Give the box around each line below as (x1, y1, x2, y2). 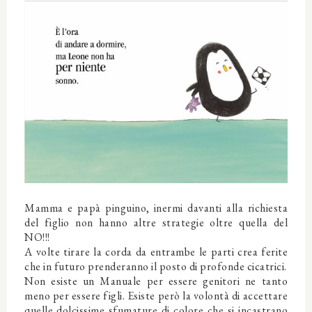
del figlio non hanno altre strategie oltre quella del (24, 214, 288, 230)
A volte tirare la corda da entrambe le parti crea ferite (24, 244, 288, 259)
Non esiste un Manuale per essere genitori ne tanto (24, 273, 288, 288)
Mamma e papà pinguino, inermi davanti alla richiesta (24, 200, 288, 215)
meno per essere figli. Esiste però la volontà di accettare (24, 288, 288, 303)
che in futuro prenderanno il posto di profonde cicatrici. (24, 258, 287, 274)
